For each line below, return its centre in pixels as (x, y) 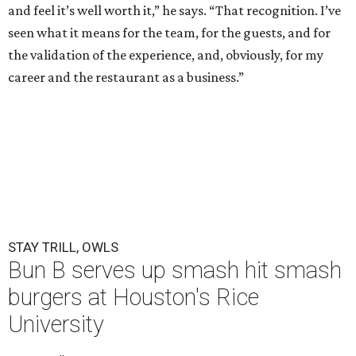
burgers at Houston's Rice (133, 297)
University (56, 324)
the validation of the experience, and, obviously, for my (166, 54)
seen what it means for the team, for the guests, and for (169, 32)
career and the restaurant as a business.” (126, 77)
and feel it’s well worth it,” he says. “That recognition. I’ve (174, 10)
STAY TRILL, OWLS (63, 247)
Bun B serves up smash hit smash (175, 270)
